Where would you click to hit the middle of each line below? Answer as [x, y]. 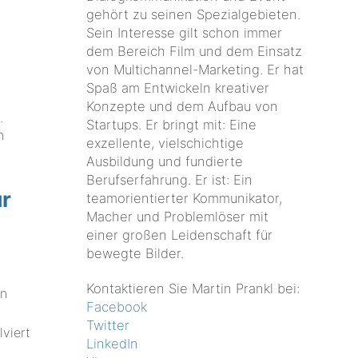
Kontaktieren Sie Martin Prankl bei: [193, 289]
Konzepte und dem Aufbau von [183, 106]
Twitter [108, 326]
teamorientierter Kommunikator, [185, 198]
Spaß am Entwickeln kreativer [178, 88]
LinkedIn [113, 344]
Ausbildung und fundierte [165, 161]
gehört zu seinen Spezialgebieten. [194, 14]
